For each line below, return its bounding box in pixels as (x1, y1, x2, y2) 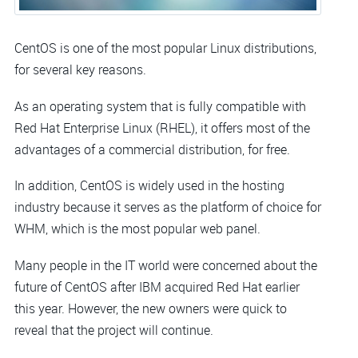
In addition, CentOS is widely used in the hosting (14, 177, 284, 195)
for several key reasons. (14, 61, 146, 79)
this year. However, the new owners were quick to (14, 299, 287, 317)
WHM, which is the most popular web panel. (14, 220, 261, 238)
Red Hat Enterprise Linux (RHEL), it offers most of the (14, 118, 310, 137)
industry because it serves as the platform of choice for (14, 198, 321, 217)
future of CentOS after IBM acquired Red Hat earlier (14, 277, 300, 296)
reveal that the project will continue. (14, 320, 213, 339)
